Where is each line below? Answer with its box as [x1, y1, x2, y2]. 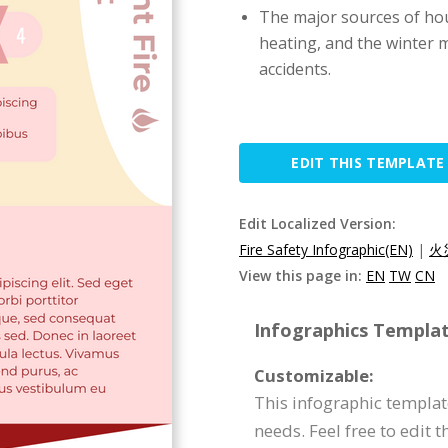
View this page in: [239, 266, 366, 285]
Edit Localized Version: [239, 214, 396, 233]
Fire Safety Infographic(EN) [239, 240, 413, 259]
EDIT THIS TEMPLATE [291, 153, 445, 172]
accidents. [259, 58, 331, 80]
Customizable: [254, 364, 374, 387]
